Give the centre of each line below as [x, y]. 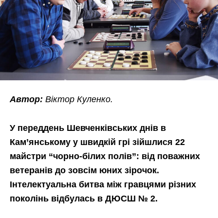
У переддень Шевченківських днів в [88, 128]
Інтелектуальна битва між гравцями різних [103, 185]
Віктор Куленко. [78, 100]
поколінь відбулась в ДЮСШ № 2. [84, 199]
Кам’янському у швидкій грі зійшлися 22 [97, 142]
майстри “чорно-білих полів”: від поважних [105, 156]
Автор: [26, 100]
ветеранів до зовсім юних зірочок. [84, 171]
